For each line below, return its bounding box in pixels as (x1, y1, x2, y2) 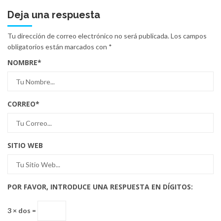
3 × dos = (7, 206, 37, 215)
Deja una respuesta (7, 9, 100, 21)
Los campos (171, 32, 207, 40)
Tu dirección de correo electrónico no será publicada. (7, 32, 169, 40)
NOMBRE (7, 58, 37, 68)
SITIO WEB (7, 141, 43, 150)
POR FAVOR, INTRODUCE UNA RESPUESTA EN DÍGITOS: (7, 182, 193, 192)
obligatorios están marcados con (7, 42, 109, 51)
